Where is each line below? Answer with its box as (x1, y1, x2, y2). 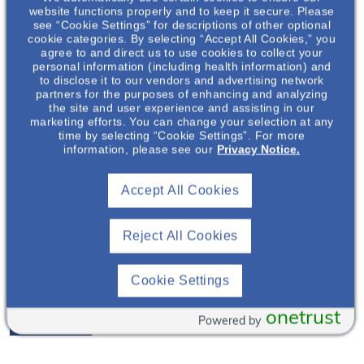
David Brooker (10, 208, 98, 225)
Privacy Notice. (217, 142, 301, 156)
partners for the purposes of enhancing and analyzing (35, 87, 328, 101)
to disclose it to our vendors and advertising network (39, 73, 324, 87)
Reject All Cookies (122, 228, 238, 243)
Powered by (197, 315, 261, 328)
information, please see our (63, 142, 214, 156)
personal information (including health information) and (32, 59, 331, 73)
